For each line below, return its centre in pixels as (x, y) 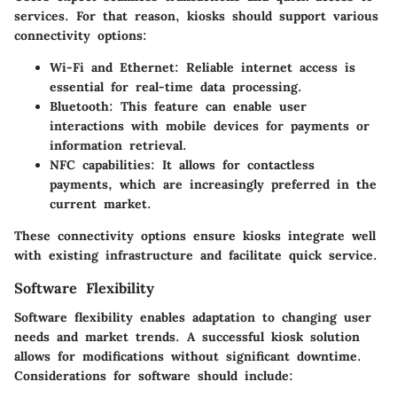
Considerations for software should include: (154, 375)
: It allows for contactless (233, 165)
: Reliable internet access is (265, 68)
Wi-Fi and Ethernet (112, 68)
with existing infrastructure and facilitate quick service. (196, 256)
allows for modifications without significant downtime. (188, 356)
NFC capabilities (100, 165)
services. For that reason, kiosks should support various (196, 16)
